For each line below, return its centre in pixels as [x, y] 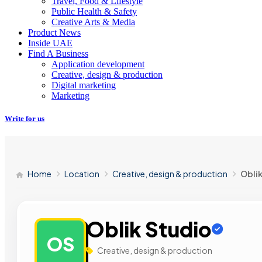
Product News [54, 32]
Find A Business [58, 53]
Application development [98, 64]
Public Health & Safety [94, 11]
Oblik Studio [149, 229]
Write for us [25, 118]
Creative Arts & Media [93, 22]
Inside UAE [50, 43]
